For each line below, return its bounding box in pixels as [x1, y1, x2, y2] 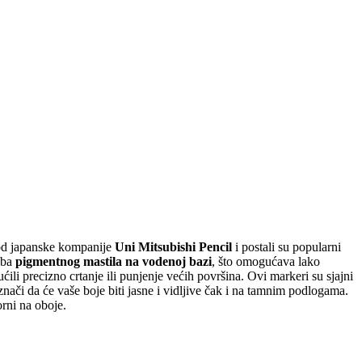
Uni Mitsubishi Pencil [115, 239, 232, 254]
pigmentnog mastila [15, 254, 122, 268]
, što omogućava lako [212, 254, 320, 268]
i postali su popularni [232, 239, 341, 254]
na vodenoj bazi [125, 254, 212, 268]
